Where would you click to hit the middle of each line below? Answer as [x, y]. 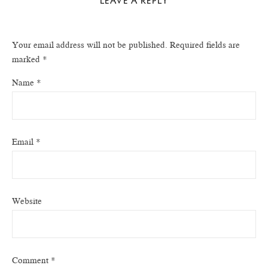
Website [27, 201]
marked [27, 59]
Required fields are [205, 45]
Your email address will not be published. [90, 45]
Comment [31, 260]
